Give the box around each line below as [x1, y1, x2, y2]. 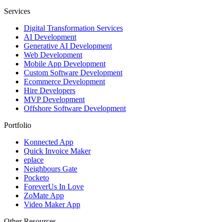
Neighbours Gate [24, 165, 77, 173]
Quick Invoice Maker [24, 147, 91, 156]
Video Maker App [24, 200, 80, 209]
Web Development [24, 51, 82, 59]
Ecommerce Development [24, 77, 105, 86]
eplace [24, 156, 44, 165]
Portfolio [4, 121, 31, 130]
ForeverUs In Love [24, 182, 84, 191]
